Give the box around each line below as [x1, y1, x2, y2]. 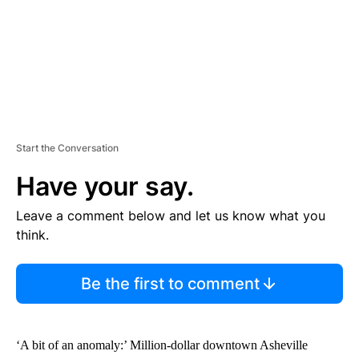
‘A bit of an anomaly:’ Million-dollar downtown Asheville [16, 337, 308, 352]
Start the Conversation [16, 141, 119, 154]
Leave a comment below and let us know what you [16, 207, 325, 224]
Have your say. [16, 170, 194, 202]
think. [16, 226, 49, 243]
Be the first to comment [80, 273, 260, 293]
